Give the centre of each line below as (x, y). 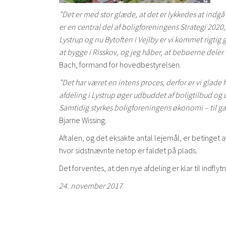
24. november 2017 (91, 185)
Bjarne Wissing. (83, 120)
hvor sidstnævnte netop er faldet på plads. (128, 150)
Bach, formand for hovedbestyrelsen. (120, 64)
